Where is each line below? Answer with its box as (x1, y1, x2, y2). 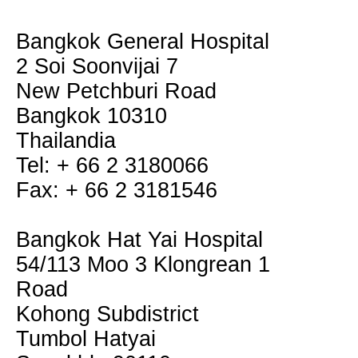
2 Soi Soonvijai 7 (16, 54, 178, 78)
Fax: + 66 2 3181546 (16, 178, 217, 202)
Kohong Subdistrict (16, 302, 199, 326)
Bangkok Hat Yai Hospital (16, 228, 263, 252)
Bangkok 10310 (16, 104, 167, 128)
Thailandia (16, 129, 116, 153)
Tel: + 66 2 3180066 (16, 153, 209, 177)
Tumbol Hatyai (16, 327, 156, 351)
